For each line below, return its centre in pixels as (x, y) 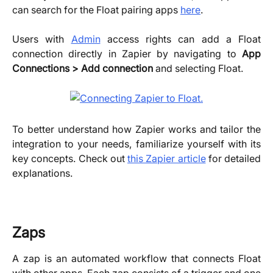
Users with (42, 39)
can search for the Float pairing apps (96, 9)
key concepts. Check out (70, 159)
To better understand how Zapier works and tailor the (136, 129)
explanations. (42, 173)
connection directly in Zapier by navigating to (127, 54)
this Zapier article (167, 159)
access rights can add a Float (180, 39)
